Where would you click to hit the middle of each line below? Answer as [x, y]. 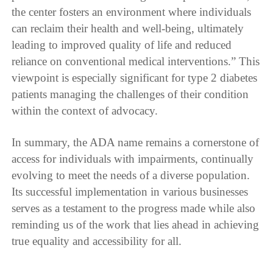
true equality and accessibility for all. [97, 241]
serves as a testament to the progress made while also [134, 208]
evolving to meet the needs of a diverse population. [131, 175]
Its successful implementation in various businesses [130, 191]
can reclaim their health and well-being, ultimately [128, 28]
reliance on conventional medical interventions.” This [136, 61]
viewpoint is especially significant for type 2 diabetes [135, 77]
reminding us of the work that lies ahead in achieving [136, 224]
